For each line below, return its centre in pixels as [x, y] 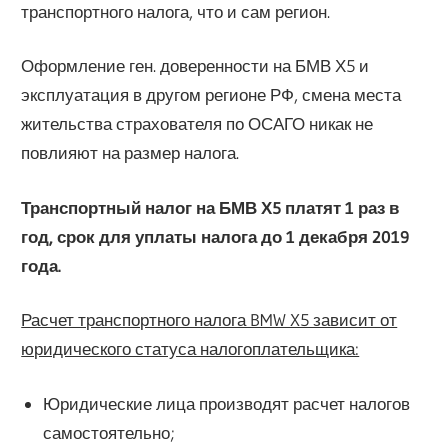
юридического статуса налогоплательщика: [190, 349]
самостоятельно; [108, 432]
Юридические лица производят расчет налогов [226, 403]
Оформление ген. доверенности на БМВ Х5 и [195, 66]
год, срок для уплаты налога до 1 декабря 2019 [215, 236]
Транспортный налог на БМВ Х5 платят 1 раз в [210, 207]
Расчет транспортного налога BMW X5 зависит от [209, 320]
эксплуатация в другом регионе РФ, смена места [211, 95]
